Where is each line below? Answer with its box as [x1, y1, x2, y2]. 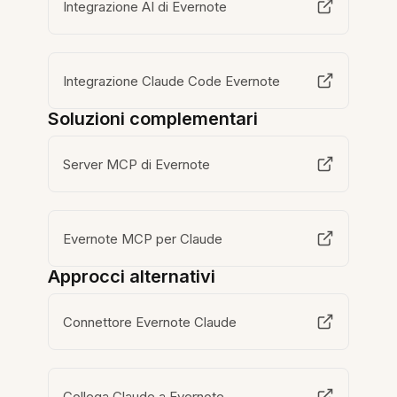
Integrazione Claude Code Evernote [63, 72, 281, 90]
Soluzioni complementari [48, 108, 259, 129]
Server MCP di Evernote [63, 155, 211, 173]
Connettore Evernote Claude [63, 313, 237, 331]
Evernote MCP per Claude [63, 230, 223, 247]
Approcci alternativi [48, 266, 216, 287]
